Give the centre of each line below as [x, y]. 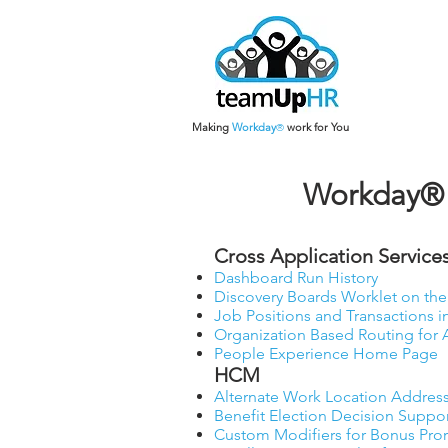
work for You [318, 127]
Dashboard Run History [296, 277]
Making [212, 127]
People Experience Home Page [326, 353]
